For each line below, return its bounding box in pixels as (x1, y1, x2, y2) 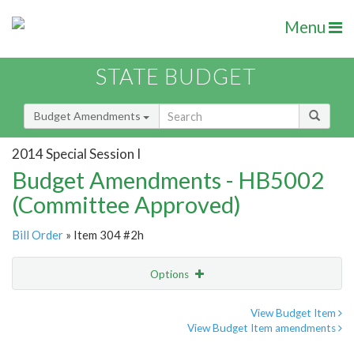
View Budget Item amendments (187, 322, 338, 335)
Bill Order (12, 228, 63, 243)
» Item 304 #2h (63, 228, 144, 243)
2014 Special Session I (12, 145, 141, 162)
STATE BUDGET (96, 63, 256, 90)
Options (150, 268, 191, 281)
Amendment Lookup (16, 333, 116, 347)
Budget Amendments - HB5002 (12, 166, 324, 194)
